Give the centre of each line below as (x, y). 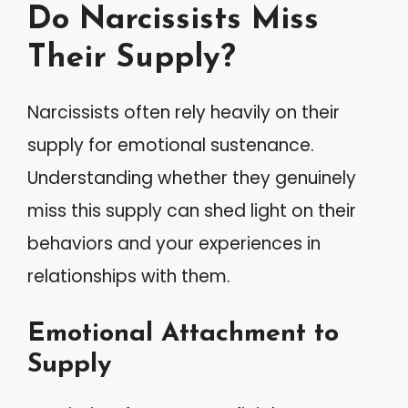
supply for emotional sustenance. (171, 145)
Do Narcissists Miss (173, 20)
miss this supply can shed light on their (192, 210)
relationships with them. (129, 276)
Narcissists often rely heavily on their (184, 112)
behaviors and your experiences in (174, 243)
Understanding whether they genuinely (192, 178)
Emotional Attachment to (183, 334)
